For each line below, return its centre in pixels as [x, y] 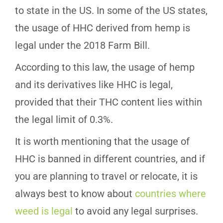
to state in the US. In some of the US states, [111, 11]
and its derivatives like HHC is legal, [94, 85]
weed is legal [44, 211]
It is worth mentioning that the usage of [102, 142]
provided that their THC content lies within [109, 102]
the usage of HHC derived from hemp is [103, 28]
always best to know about [75, 194]
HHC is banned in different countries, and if [110, 159]
